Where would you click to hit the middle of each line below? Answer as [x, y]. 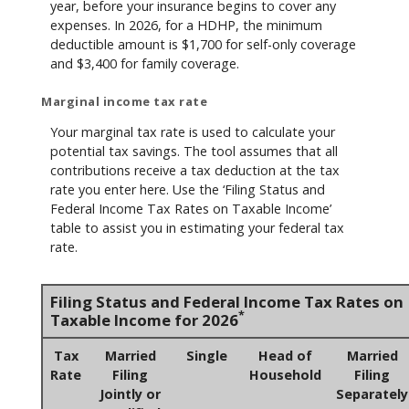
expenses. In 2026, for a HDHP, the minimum [186, 25]
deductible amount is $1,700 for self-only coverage [203, 44]
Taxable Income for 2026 [144, 320]
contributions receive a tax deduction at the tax [195, 170]
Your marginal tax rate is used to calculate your [193, 131]
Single [207, 355]
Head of [285, 355]
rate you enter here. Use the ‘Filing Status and [188, 189]
